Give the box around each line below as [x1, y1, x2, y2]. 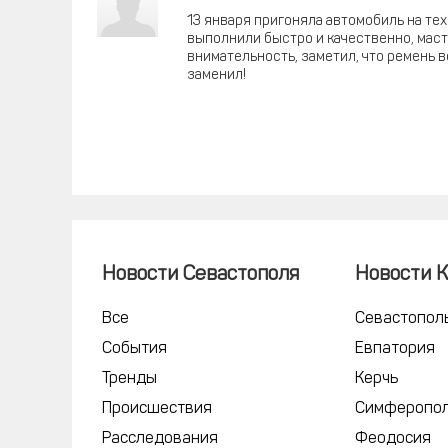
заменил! [187, 68, 246, 83]
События [102, 341, 167, 357]
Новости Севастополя [102, 265, 299, 285]
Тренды [102, 371, 157, 387]
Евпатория [355, 341, 436, 357]
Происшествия [102, 401, 212, 417]
